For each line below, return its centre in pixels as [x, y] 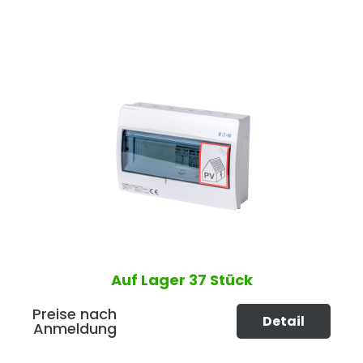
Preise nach [75, 314]
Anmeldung [75, 328]
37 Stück [220, 280]
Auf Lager [149, 280]
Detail [284, 321]
